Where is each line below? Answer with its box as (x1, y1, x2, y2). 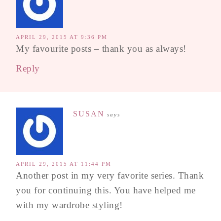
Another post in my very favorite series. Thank (16, 170, 204, 181)
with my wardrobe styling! (16, 200, 123, 210)
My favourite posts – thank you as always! (16, 43, 186, 54)
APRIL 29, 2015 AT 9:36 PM (16, 34, 108, 40)
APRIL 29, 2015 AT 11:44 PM (16, 161, 111, 167)
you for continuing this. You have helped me (16, 185, 196, 195)
